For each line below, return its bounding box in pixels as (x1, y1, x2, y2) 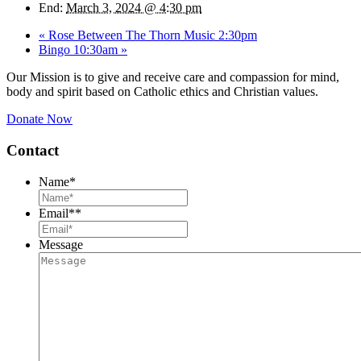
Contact (6, 142, 59, 160)
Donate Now (6, 112, 73, 127)
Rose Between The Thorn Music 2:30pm (45, 28, 257, 43)
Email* (39, 205, 75, 220)
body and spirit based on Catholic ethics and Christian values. (6, 85, 318, 99)
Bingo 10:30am (39, 43, 121, 57)
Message (39, 237, 83, 251)
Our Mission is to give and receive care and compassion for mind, (6, 70, 339, 85)
